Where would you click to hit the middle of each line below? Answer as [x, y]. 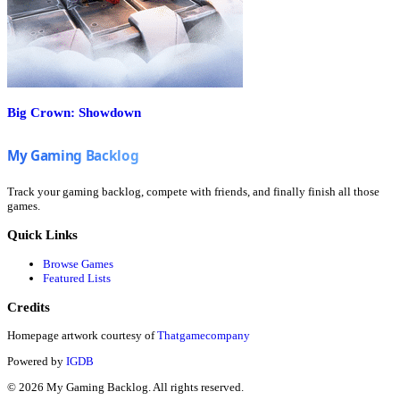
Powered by [35, 361]
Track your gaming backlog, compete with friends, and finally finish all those [193, 192]
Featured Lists [77, 278]
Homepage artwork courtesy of [81, 335]
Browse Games [78, 263]
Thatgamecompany [204, 335]
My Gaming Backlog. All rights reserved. [144, 387]
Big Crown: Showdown [74, 112]
